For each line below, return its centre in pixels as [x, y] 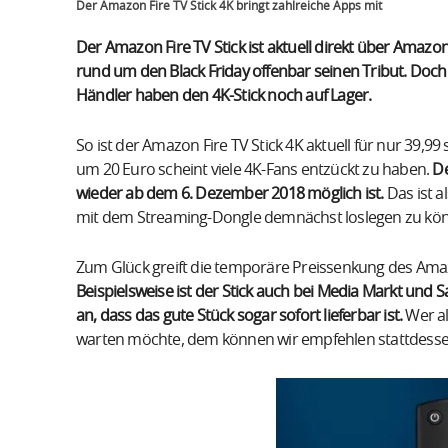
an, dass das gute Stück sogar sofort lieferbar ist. [239, 316]
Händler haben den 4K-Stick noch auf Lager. [224, 96]
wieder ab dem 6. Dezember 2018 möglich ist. [230, 194]
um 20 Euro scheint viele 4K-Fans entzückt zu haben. [254, 170]
